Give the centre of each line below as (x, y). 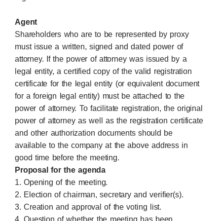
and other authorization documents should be (94, 133)
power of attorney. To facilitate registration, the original (109, 108)
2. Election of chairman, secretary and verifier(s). (99, 195)
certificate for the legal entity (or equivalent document (107, 84)
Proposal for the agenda (60, 170)
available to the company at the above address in (102, 145)
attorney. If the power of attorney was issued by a (101, 59)
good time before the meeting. (67, 158)
